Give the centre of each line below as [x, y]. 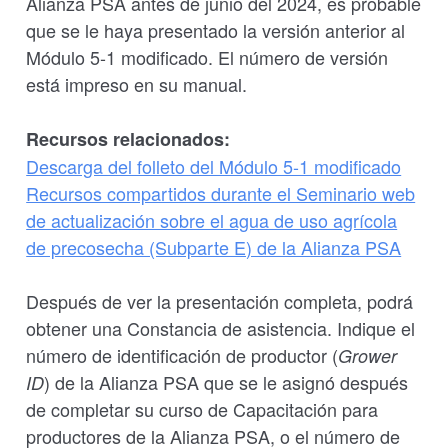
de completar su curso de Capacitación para [202, 409]
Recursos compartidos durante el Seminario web [221, 193]
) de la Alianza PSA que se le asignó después [226, 382]
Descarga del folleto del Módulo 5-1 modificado [214, 166]
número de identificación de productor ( [182, 355]
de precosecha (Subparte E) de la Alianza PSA [214, 247]
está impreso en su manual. [137, 84]
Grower [368, 355]
